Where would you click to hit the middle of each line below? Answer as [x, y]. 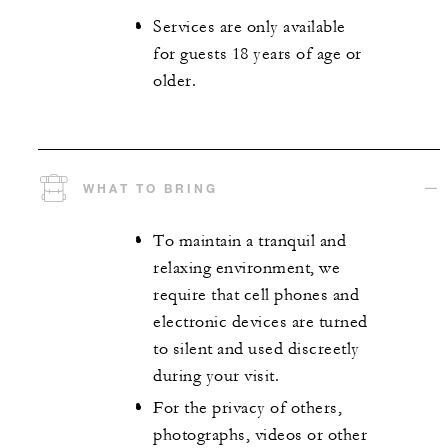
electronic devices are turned [260, 321]
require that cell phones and [256, 294]
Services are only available [249, 27]
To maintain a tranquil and [249, 240]
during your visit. [216, 375]
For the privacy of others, [247, 408]
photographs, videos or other [260, 435]
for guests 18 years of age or [257, 54]
